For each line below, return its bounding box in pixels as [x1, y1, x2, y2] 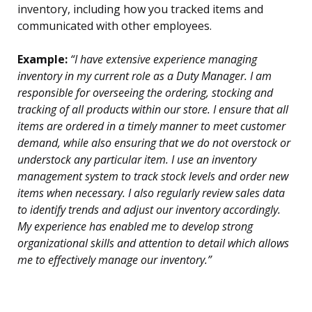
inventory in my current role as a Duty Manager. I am [17, 68, 272, 84]
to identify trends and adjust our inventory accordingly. [17, 202, 281, 218]
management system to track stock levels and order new [17, 169, 288, 185]
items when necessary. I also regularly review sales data [17, 185, 285, 201]
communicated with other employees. [17, 18, 212, 34]
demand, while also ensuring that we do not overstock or [17, 135, 290, 151]
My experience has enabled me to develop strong [17, 219, 253, 235]
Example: [17, 52, 68, 68]
